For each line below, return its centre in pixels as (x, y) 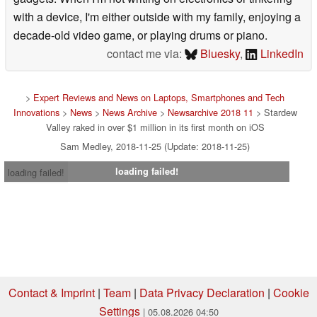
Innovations (36, 112)
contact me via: (146, 53)
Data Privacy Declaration (202, 292)
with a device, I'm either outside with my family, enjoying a (157, 16)
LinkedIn (281, 53)
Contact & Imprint (51, 292)
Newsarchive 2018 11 (210, 112)
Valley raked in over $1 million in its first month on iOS (155, 127)
